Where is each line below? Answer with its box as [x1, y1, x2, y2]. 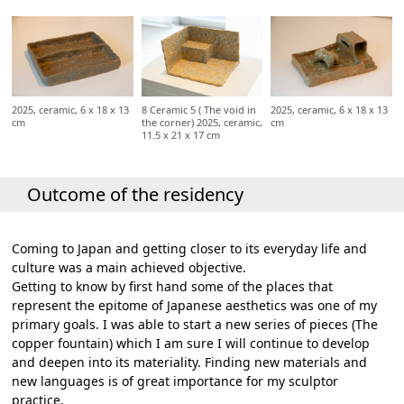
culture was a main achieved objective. [12, 259, 247, 277]
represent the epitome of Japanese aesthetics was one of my [12, 297, 378, 315]
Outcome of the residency [27, 182, 243, 207]
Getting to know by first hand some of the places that [12, 278, 334, 296]
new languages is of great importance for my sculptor [12, 372, 339, 390]
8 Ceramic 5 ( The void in [141, 103, 256, 117]
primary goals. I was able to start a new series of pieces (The [12, 316, 379, 334]
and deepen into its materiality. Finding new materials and [12, 353, 368, 372]
